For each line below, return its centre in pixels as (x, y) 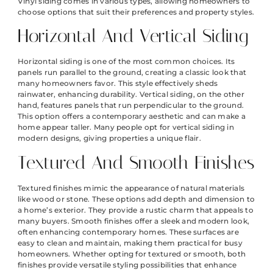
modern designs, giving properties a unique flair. (109, 138)
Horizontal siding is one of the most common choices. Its (126, 62)
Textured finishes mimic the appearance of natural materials (131, 188)
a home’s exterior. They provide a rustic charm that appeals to (136, 210)
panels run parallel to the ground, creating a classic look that (132, 73)
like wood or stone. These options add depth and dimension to (136, 199)
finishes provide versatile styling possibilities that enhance (127, 264)
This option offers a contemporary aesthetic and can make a (132, 116)
